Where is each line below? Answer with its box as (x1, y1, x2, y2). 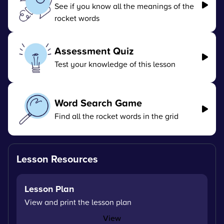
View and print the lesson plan (24, 196, 131, 207)
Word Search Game (54, 95, 142, 110)
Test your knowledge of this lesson (54, 58, 175, 70)
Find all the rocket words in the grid (54, 110, 178, 121)
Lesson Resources (16, 151, 98, 166)
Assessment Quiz (54, 43, 134, 58)
